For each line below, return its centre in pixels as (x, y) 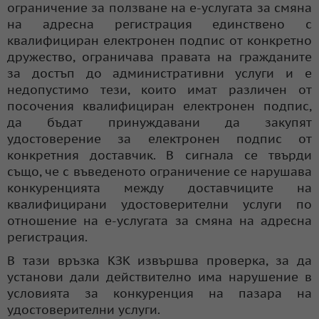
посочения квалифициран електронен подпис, (159, 106)
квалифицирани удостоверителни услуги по (159, 204)
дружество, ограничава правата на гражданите (159, 57)
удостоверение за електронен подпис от (159, 138)
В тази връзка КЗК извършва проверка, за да (159, 260)
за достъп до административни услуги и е (159, 73)
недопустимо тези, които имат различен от (159, 89)
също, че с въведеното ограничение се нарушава (159, 171)
